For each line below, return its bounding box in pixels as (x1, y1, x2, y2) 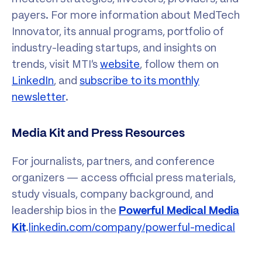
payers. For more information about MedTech (12, 8, 240, 22)
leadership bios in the (12, 204, 119, 218)
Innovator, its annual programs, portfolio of (12, 25, 224, 39)
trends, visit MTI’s (12, 57, 100, 71)
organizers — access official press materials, (12, 171, 236, 185)
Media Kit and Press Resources (12, 128, 185, 140)
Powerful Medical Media (119, 206, 239, 217)
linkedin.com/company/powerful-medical (29, 220, 235, 235)
